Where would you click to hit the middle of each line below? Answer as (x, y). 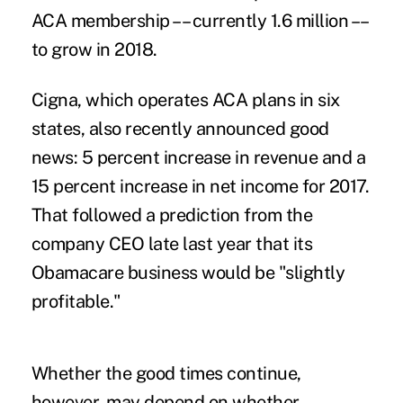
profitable (70, 301)
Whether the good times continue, (166, 373)
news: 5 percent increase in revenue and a (198, 157)
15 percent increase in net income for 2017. (200, 186)
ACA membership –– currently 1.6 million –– (199, 20)
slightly (315, 272)
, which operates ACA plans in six (209, 99)
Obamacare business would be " (158, 272)
